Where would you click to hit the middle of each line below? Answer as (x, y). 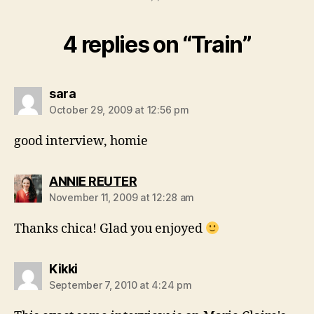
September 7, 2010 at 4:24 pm (121, 285)
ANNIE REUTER (93, 181)
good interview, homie (81, 141)
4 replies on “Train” (157, 45)
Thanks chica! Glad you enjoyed (110, 229)
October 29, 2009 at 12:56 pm (119, 110)
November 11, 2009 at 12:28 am (122, 197)
